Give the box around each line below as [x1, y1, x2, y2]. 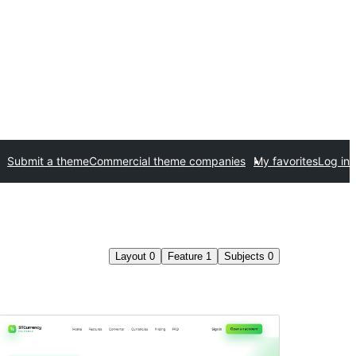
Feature [168, 250, 206, 262]
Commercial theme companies [89, 154, 246, 168]
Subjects [224, 250, 268, 262]
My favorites [253, 154, 318, 168]
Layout [115, 250, 149, 262]
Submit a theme [7, 154, 89, 168]
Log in [318, 154, 350, 168]
